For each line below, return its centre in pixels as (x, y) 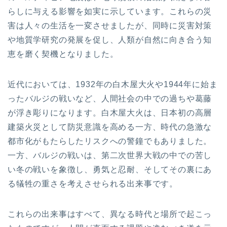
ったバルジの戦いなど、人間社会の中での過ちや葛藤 (110, 98)
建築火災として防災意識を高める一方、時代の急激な (110, 127)
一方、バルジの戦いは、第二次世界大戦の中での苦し (110, 155)
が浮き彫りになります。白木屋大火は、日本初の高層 (110, 112)
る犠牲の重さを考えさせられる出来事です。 (93, 183)
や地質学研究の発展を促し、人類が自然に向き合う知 (110, 40)
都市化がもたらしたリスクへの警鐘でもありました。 (110, 141)
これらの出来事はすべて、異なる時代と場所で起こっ (110, 214)
